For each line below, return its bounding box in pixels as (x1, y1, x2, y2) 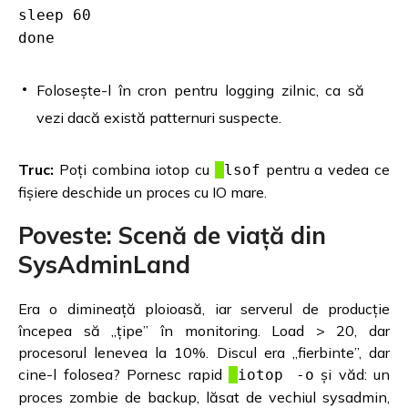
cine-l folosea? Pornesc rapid (18, 365, 229, 384)
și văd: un (313, 365, 390, 384)
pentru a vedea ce (260, 160, 391, 179)
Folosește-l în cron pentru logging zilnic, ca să (36, 81, 364, 100)
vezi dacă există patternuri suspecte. (36, 108, 281, 127)
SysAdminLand (18, 250, 190, 280)
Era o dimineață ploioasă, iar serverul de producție (18, 300, 390, 319)
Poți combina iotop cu (54, 160, 215, 179)
